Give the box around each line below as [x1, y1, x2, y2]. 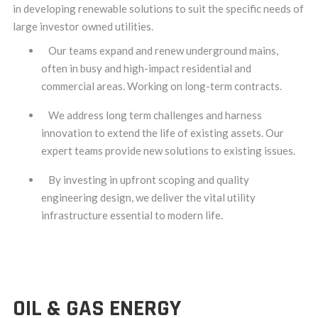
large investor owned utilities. [13, 20, 153, 33]
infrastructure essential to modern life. [41, 209, 223, 222]
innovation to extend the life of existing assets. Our [41, 126, 284, 140]
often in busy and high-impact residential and [41, 62, 251, 75]
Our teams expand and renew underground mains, [48, 44, 278, 57]
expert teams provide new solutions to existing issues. [41, 144, 295, 158]
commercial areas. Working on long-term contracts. [41, 79, 282, 93]
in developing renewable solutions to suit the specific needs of [13, 2, 304, 16]
